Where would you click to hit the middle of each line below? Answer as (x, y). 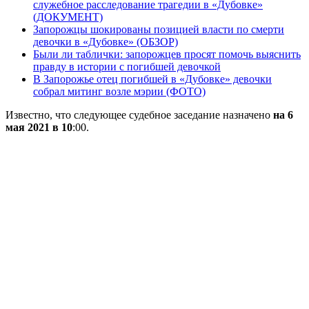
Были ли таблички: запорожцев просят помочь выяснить (167, 54)
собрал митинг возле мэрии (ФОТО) (119, 91)
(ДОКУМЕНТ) (68, 17)
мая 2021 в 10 (39, 127)
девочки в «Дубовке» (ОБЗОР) (106, 41)
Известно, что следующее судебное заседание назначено (139, 114)
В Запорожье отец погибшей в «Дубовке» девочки (152, 79)
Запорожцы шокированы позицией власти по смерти (159, 29)
